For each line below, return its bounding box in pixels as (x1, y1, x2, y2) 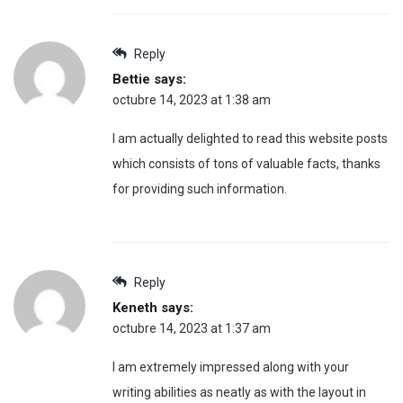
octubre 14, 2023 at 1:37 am (112, 321, 271, 336)
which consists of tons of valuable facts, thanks (112, 157, 381, 172)
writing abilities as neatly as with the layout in (112, 385, 366, 400)
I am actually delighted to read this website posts (112, 131, 388, 147)
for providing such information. (112, 182, 287, 197)
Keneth (112, 300, 157, 317)
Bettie (112, 71, 150, 88)
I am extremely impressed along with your (112, 360, 349, 375)
